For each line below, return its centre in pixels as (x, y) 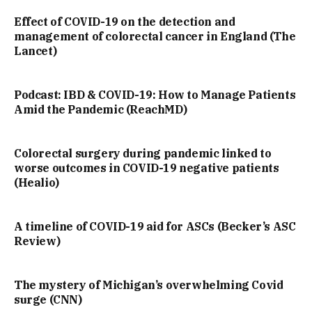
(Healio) (37, 183)
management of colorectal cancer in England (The (155, 37)
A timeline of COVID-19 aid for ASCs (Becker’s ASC (155, 227)
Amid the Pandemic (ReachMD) (101, 110)
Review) (37, 241)
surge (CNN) (48, 300)
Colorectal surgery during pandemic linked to (143, 154)
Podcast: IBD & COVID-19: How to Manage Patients (155, 95)
